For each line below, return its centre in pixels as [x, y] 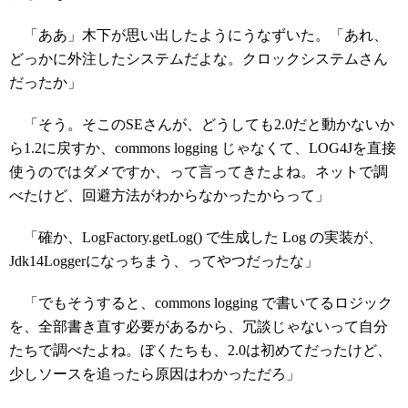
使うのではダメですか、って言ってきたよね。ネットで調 [199, 172]
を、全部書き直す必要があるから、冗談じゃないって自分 [199, 326]
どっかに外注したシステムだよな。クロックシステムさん [199, 59]
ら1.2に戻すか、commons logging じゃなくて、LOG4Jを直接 [203, 148]
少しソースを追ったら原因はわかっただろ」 [155, 374]
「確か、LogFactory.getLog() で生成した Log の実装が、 [196, 237]
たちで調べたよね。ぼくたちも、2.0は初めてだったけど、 [200, 350]
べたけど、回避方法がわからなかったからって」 [169, 195]
